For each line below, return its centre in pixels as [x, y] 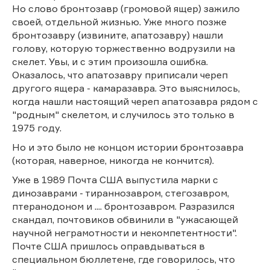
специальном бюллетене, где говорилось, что [124, 259]
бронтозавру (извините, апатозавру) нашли [118, 35]
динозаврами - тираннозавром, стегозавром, [121, 193]
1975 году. [37, 127]
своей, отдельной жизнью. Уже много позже [119, 21]
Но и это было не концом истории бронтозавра [128, 147]
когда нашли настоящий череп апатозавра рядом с [135, 101]
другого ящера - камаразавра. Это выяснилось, [126, 88]
